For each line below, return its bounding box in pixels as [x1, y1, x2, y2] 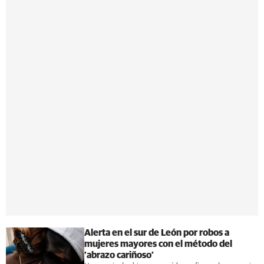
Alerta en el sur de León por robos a [84, 228, 229, 237]
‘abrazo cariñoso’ [84, 250, 154, 260]
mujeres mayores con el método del [84, 239, 232, 249]
